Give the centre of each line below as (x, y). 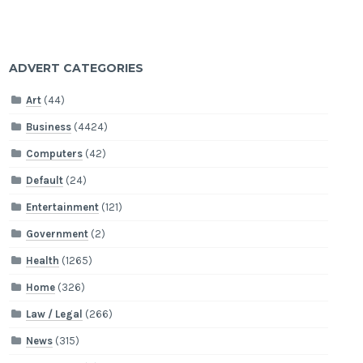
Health (43, 261)
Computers (55, 154)
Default (45, 181)
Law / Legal (55, 314)
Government (58, 234)
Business (49, 127)
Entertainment (63, 207)
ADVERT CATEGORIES (77, 68)
